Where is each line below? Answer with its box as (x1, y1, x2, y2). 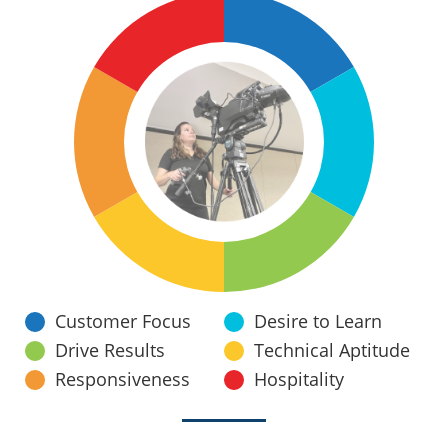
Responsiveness (55, 367, 190, 392)
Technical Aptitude (254, 338, 410, 363)
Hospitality (254, 367, 344, 392)
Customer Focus (55, 309, 191, 334)
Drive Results (55, 338, 165, 363)
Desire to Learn (254, 309, 382, 334)
